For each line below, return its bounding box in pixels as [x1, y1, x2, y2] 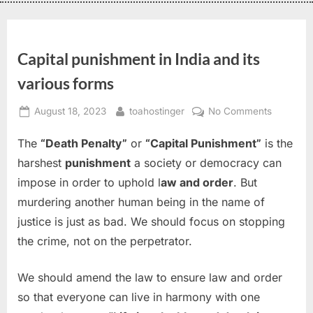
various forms [17, 73, 114, 93]
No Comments [208, 105, 272, 117]
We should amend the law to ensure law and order [17, 270, 282, 285]
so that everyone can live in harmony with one [17, 290, 260, 305]
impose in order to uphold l [17, 175, 161, 190]
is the [261, 136, 293, 151]
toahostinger [129, 105, 184, 117]
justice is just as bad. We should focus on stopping [17, 214, 285, 229]
